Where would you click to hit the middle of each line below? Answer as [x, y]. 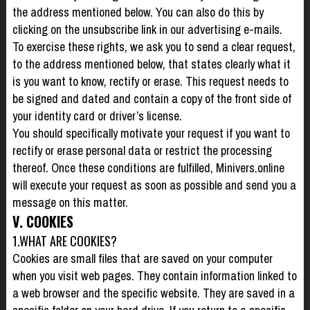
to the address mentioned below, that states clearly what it [151, 64]
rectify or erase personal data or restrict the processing [142, 150]
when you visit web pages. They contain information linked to [154, 275]
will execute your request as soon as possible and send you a [154, 185]
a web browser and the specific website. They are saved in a [153, 293]
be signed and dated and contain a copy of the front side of [152, 98]
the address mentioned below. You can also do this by [138, 12]
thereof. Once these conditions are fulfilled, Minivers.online [148, 167]
